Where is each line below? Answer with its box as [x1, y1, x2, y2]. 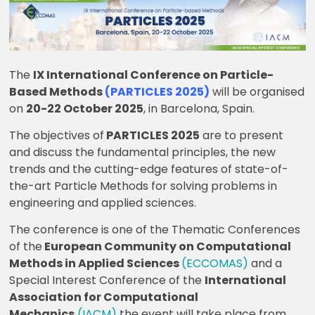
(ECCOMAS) [181, 255, 249, 271]
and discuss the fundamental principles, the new [9, 143, 276, 160]
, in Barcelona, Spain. [143, 100, 255, 117]
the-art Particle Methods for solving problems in [9, 177, 278, 194]
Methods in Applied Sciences [9, 255, 182, 271]
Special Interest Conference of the [9, 271, 205, 288]
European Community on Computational [42, 238, 292, 255]
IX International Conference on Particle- [33, 66, 274, 83]
